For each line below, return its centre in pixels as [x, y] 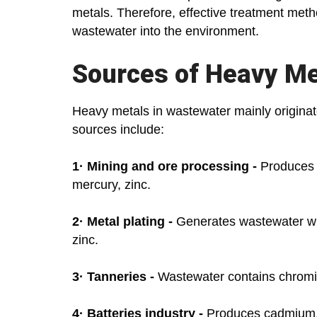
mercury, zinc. [111, 185]
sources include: [118, 130]
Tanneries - [121, 277]
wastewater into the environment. [166, 31]
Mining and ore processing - [172, 167]
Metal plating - [130, 222]
